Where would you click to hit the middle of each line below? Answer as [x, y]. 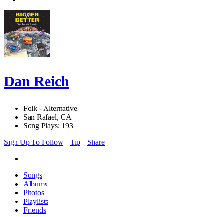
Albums [35, 184]
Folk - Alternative [50, 108]
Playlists [36, 201]
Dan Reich [37, 81]
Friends [35, 210]
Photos [34, 193]
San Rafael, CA [47, 117]
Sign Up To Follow [34, 142]
